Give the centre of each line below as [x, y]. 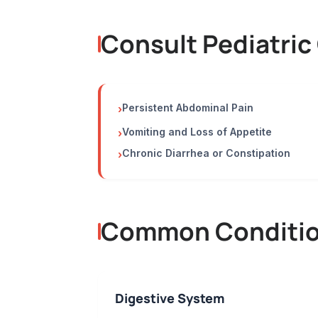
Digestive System [170, 298]
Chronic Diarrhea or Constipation [206, 153]
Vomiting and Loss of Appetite [197, 132]
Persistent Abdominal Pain [188, 108]
